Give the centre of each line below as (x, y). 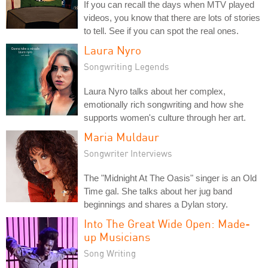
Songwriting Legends (127, 66)
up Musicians (117, 236)
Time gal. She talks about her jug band (158, 191)
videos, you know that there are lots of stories (172, 17)
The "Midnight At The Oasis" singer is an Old (170, 178)
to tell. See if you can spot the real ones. (161, 31)
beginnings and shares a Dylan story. (156, 204)
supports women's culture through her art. (165, 117)
